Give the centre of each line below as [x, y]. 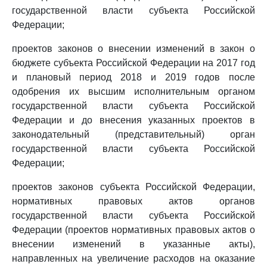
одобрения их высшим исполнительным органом [133, 91]
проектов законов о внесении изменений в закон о [133, 49]
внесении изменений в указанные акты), [133, 244]
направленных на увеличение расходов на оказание [133, 258]
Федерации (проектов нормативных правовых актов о [133, 230]
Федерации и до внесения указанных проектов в [133, 120]
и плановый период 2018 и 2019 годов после [133, 77]
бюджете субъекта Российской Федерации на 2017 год [133, 63]
